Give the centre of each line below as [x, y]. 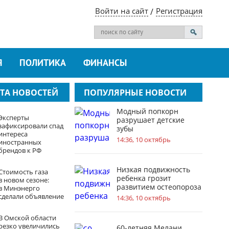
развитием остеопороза [159, 187]
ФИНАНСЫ [105, 64]
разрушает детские [151, 120]
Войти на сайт [122, 11]
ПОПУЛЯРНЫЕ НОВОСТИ [135, 93]
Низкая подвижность [153, 169]
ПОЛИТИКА [43, 64]
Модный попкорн [147, 111]
